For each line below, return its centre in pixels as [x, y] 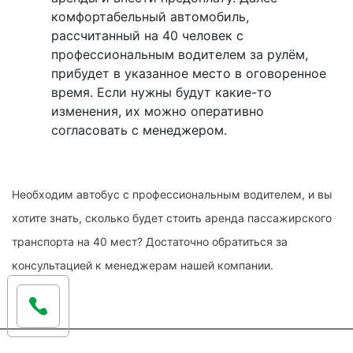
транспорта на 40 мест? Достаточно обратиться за [150, 242]
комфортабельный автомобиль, [150, 17]
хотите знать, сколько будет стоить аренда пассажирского [172, 218]
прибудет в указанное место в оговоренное [189, 74]
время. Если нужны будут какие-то [162, 93]
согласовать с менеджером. [139, 130]
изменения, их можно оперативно [158, 111]
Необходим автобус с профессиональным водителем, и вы [172, 195]
